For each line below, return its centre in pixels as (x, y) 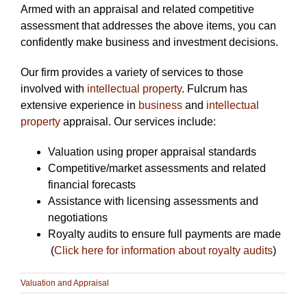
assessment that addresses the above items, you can (148, 25)
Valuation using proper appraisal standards (152, 151)
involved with (54, 88)
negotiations (78, 217)
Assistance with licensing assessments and (153, 201)
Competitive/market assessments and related (157, 168)
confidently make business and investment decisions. (149, 42)
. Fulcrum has (214, 88)
